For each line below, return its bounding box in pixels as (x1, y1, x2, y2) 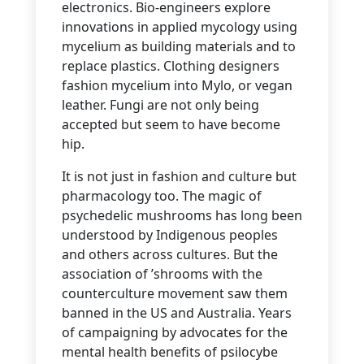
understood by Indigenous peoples (62, 226, 278, 245)
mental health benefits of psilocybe (62, 343, 278, 362)
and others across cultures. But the (62, 245, 278, 264)
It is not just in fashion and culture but (62, 167, 297, 186)
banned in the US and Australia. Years (62, 304, 292, 323)
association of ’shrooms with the (62, 265, 262, 284)
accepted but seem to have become (62, 115, 280, 134)
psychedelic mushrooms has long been (62, 206, 302, 225)
